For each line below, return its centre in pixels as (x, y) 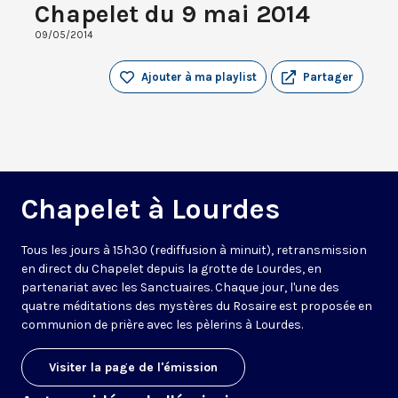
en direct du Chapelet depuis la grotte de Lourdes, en (171, 269)
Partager (328, 77)
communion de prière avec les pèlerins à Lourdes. (162, 325)
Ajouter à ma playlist (199, 77)
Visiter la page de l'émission (133, 368)
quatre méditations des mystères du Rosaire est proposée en (197, 306)
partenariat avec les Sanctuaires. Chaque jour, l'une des (180, 288)
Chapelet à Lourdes (151, 210)
